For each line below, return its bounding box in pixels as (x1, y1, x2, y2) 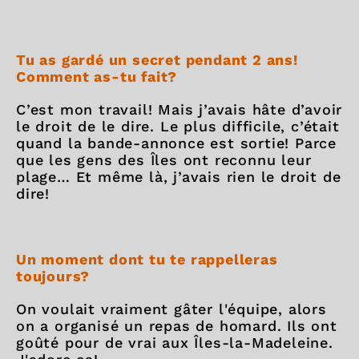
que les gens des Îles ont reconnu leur (16, 151, 312, 168)
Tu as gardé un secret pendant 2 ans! (16, 51, 298, 68)
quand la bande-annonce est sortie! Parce (16, 135, 337, 151)
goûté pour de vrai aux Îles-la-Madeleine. (16, 334, 333, 351)
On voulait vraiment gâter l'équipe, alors (16, 301, 327, 317)
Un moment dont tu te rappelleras (16, 251, 278, 268)
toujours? (16, 268, 91, 284)
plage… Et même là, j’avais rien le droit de (16, 168, 341, 185)
